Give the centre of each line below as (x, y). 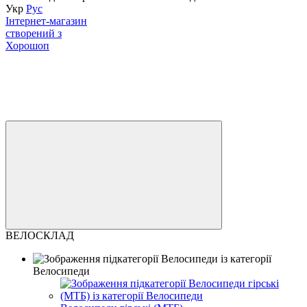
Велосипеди (61, 271)
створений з (34, 33)
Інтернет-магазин (46, 21)
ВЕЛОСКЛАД (40, 235)
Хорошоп (27, 45)
